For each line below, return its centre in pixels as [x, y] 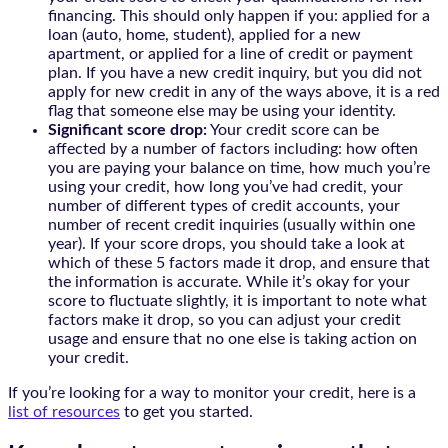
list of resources [64, 411]
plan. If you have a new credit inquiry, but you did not [235, 72]
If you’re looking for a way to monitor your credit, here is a [212, 392]
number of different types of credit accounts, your [224, 205]
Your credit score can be [293, 129]
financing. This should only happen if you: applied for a [239, 15]
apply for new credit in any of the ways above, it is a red [244, 91]
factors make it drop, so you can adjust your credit [224, 319]
